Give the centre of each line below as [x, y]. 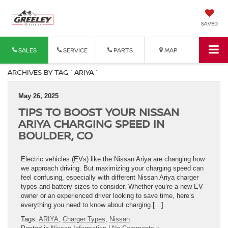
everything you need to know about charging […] [92, 205]
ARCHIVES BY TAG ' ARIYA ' [53, 72]
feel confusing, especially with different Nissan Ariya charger [110, 177]
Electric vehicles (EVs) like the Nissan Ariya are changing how [113, 159]
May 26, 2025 [38, 96]
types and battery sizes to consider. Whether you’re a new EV [112, 186]
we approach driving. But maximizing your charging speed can [112, 168]
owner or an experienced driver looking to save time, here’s [108, 195]
